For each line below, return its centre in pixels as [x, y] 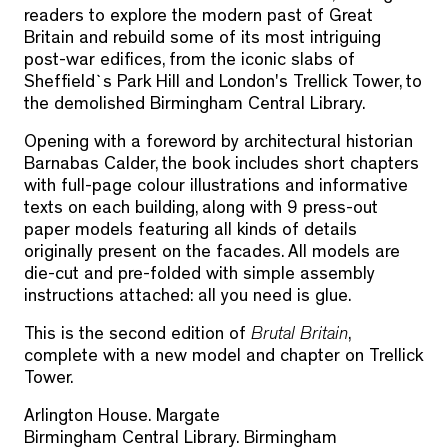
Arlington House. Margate [127, 418]
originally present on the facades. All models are [212, 254]
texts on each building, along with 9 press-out [201, 210]
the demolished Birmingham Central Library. [194, 106]
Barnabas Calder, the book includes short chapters [221, 166]
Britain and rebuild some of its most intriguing [202, 40]
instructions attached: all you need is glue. [187, 298]
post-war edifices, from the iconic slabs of [189, 62]
